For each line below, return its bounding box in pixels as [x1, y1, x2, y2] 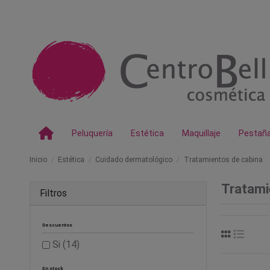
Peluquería [72, 128, 113, 138]
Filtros [40, 187, 67, 199]
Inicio [30, 155, 47, 164]
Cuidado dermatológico [95, 155, 173, 164]
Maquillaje [182, 128, 221, 138]
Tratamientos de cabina [183, 155, 263, 164]
